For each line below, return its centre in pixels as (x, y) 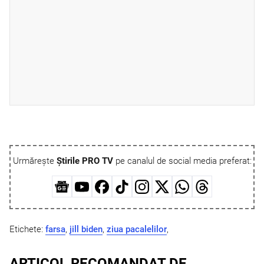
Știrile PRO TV (85, 161)
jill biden (86, 229)
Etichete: (27, 229)
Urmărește (34, 161)
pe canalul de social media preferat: (182, 161)
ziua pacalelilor (137, 229)
